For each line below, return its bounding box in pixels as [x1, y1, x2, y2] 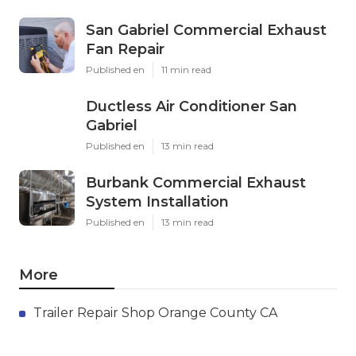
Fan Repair [86, 41, 164, 59]
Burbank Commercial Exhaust [86, 174, 306, 192]
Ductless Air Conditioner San [86, 98, 297, 116]
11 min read [161, 64, 211, 76]
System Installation [86, 193, 229, 211]
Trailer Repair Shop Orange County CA [33, 305, 277, 321]
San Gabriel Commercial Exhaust [86, 21, 327, 40]
